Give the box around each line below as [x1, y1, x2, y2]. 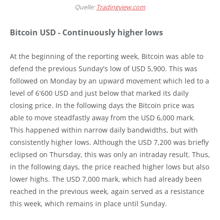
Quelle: [75, 2, 96, 11]
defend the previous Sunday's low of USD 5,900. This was [10, 63, 197, 73]
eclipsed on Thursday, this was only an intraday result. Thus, [10, 149, 210, 159]
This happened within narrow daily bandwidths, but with [10, 125, 198, 135]
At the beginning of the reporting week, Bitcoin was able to [10, 51, 203, 61]
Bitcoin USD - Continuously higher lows [10, 27, 163, 38]
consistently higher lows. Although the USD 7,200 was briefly [10, 137, 209, 147]
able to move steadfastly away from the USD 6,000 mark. [10, 112, 195, 122]
